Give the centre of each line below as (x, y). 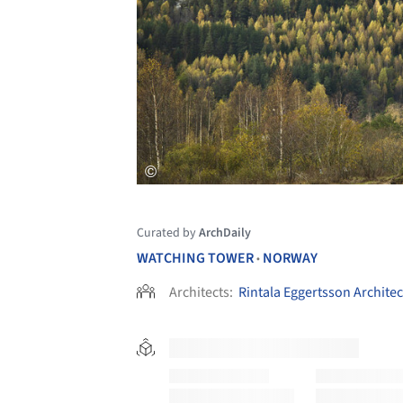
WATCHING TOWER (195, 259)
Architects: (202, 293)
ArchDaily (225, 233)
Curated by (168, 233)
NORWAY (290, 259)
